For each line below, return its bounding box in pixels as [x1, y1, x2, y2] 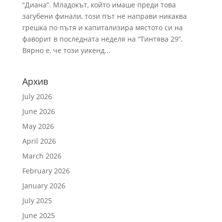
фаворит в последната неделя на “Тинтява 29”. [22, 34, 183, 44]
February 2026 [22, 166, 70, 175]
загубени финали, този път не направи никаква [22, 11, 187, 21]
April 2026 [22, 136, 56, 146]
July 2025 [22, 196, 52, 205]
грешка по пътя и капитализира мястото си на [22, 23, 183, 32]
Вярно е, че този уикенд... [22, 46, 111, 55]
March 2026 [22, 151, 61, 161]
